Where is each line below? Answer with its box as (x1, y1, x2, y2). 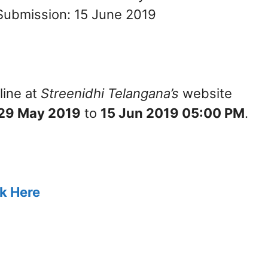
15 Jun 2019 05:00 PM (100, 105, 245, 121)
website (179, 86, 232, 102)
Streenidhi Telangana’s (41, 86, 179, 102)
